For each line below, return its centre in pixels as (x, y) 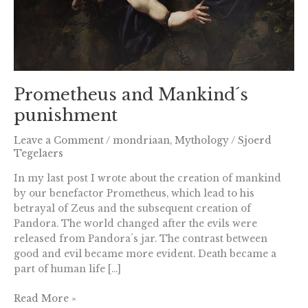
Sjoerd (255, 141)
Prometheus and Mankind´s (131, 95)
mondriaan (141, 141)
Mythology (202, 141)
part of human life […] (67, 269)
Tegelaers (38, 154)
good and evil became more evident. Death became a (145, 254)
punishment (66, 115)
